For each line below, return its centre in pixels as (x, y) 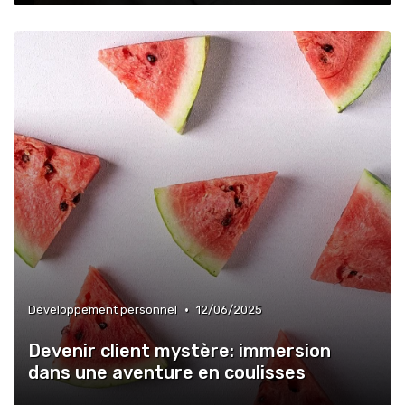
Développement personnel (103, 310)
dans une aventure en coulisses (167, 372)
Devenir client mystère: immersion (179, 351)
